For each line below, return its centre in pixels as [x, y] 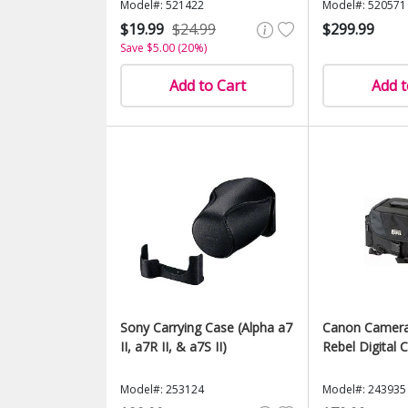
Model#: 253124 [162, 389]
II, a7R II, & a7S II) [173, 347]
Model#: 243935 [364, 389]
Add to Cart [207, 86]
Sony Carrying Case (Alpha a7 [206, 327]
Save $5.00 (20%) [163, 48]
